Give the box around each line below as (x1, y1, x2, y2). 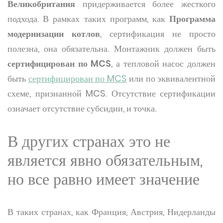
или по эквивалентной (126, 72, 216, 85)
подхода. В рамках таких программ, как (7, 12, 169, 25)
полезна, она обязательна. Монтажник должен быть (7, 42, 216, 55)
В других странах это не (7, 130, 170, 152)
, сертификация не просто (100, 27, 216, 40)
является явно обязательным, (7, 149, 203, 171)
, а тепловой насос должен (111, 57, 216, 70)
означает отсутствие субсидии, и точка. (7, 102, 156, 114)
